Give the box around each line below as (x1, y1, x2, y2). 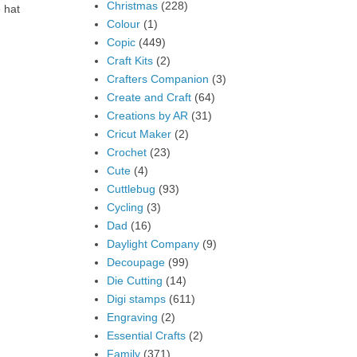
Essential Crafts (106, 328, 186, 342)
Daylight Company (106, 237, 199, 250)
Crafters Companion (106, 72, 209, 85)
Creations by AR (106, 108, 188, 122)
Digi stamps (106, 292, 166, 305)
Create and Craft (106, 90, 191, 104)
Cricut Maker (106, 127, 171, 140)
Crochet (106, 145, 147, 159)
